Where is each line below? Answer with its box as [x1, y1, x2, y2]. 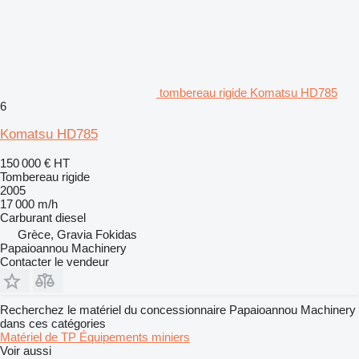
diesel [55, 210, 86, 224]
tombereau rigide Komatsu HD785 [159, 85, 337, 99]
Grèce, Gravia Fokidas [18, 227, 137, 241]
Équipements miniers [79, 329, 190, 344]
